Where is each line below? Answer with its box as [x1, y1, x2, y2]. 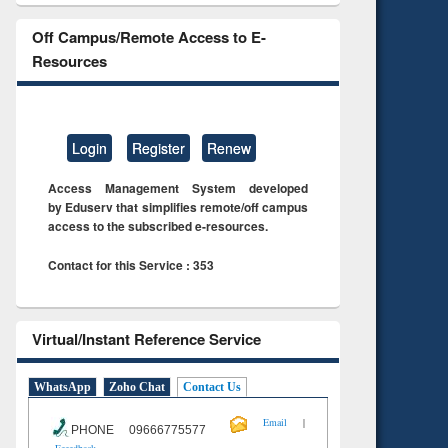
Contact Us [183, 380, 241, 395]
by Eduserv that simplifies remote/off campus [48, 197, 308, 216]
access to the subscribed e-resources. [48, 216, 268, 235]
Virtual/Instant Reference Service [31, 327, 261, 350]
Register [132, 137, 185, 158]
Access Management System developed [48, 178, 308, 197]
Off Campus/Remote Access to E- [31, 26, 266, 49]
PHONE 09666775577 [71, 423, 229, 438]
